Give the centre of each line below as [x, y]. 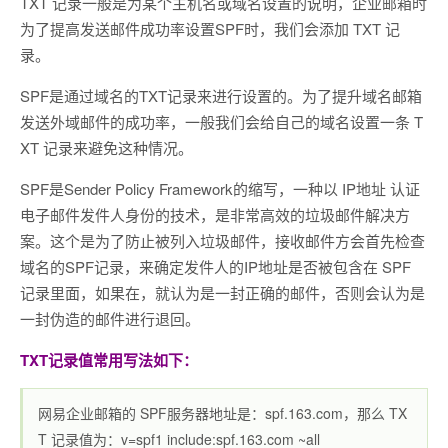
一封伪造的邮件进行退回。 [110, 318]
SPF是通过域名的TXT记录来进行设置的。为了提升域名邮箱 [221, 95]
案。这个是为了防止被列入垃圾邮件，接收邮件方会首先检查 [222, 240]
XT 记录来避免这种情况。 [106, 147]
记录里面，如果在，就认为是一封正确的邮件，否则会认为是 [222, 292]
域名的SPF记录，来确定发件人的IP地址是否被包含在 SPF [215, 266]
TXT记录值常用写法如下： [109, 359]
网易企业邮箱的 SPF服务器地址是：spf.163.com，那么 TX [222, 412]
